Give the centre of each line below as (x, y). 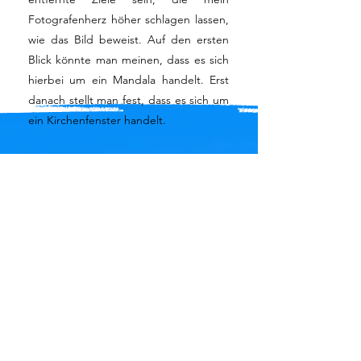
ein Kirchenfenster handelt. (97, 120)
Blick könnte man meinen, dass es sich (129, 60)
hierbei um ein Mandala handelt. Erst (129, 80)
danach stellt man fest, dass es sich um (129, 100)
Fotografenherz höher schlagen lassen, (129, 19)
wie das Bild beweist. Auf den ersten (129, 39)
